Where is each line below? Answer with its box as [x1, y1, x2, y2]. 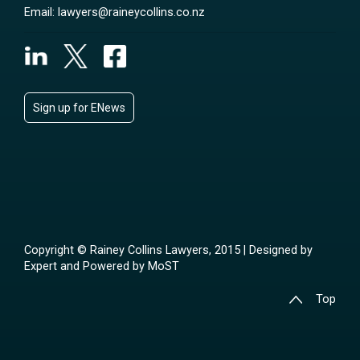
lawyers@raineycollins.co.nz [58, 5, 205, 19]
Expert [24, 260, 60, 274]
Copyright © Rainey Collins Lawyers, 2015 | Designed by [24, 243, 313, 258]
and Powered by [60, 260, 148, 274]
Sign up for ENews [33, 100, 125, 114]
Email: [24, 5, 58, 19]
